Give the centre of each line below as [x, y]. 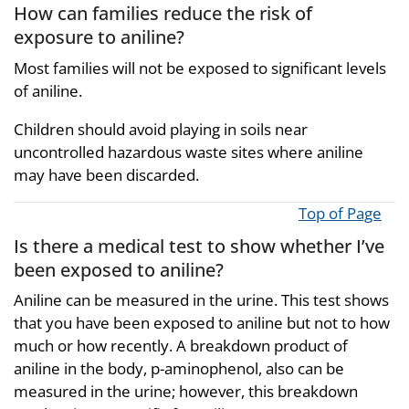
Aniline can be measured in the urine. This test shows [201, 300]
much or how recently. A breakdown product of [181, 346]
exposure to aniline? [99, 37]
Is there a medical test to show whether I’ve [199, 245]
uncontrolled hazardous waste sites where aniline [189, 152]
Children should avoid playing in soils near [161, 129]
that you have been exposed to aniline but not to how [202, 323]
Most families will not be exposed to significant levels [200, 68]
